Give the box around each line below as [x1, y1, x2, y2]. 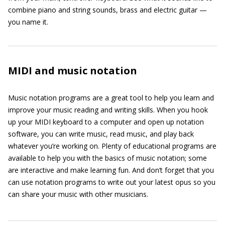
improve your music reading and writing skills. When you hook [8, 105, 208, 115]
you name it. [8, 17, 48, 27]
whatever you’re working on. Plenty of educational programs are [8, 141, 216, 151]
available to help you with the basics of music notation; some [8, 153, 207, 163]
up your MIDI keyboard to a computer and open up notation [8, 117, 204, 127]
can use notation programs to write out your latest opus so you [8, 177, 215, 187]
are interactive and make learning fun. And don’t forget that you [8, 165, 214, 175]
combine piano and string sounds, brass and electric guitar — [8, 5, 207, 15]
